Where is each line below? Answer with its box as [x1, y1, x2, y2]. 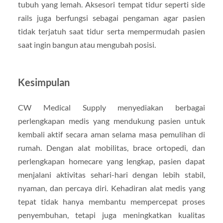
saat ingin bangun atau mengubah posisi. [17, 39, 156, 49]
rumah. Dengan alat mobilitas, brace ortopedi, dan [17, 142, 206, 152]
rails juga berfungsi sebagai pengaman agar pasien [17, 12, 206, 22]
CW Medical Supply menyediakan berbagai [17, 102, 206, 112]
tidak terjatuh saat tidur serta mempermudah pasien [17, 26, 206, 36]
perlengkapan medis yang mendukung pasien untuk [17, 115, 206, 125]
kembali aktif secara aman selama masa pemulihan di [17, 129, 206, 139]
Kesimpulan [17, 76, 70, 88]
